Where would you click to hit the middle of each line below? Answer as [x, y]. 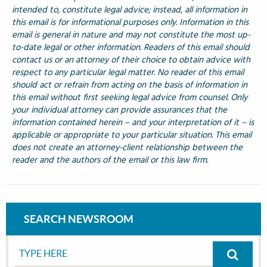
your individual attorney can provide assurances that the [119, 110]
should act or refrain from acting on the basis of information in [130, 85]
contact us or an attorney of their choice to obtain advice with [131, 60]
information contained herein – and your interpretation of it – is [133, 123]
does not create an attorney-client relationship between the [127, 148]
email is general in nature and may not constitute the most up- [131, 35]
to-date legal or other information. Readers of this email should [131, 48]
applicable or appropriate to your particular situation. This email [132, 135]
